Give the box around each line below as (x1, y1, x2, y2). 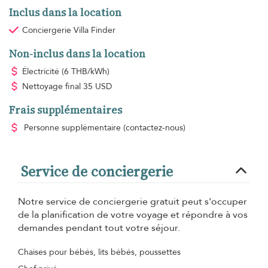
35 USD (83, 81, 112, 93)
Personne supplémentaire (23, 122, 123, 134)
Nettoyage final (22, 81, 83, 93)
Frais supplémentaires (9, 103, 122, 118)
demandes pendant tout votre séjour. (18, 221, 180, 235)
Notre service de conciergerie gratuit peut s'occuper (18, 195, 247, 209)
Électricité (22, 66, 62, 78)
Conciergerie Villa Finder (22, 25, 115, 36)
